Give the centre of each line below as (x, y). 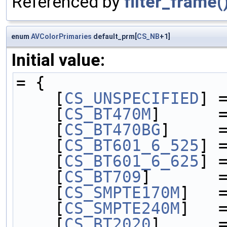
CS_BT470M (108, 114)
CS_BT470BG (112, 129)
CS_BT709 (103, 177)
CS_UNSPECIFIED (132, 98)
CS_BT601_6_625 (132, 161)
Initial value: (58, 60)
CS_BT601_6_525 (132, 145)
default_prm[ (114, 36)
